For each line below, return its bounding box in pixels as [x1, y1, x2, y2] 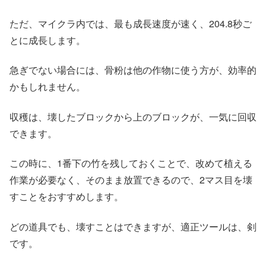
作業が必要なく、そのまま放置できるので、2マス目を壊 [9, 173, 252, 187]
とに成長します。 [9, 33, 85, 47]
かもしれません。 [9, 80, 85, 94]
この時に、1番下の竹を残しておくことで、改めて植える [9, 156, 252, 170]
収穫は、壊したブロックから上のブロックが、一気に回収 [9, 109, 256, 123]
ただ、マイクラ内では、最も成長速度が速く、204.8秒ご [9, 17, 252, 31]
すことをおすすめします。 [9, 189, 123, 204]
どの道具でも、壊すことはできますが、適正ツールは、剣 [9, 219, 256, 233]
